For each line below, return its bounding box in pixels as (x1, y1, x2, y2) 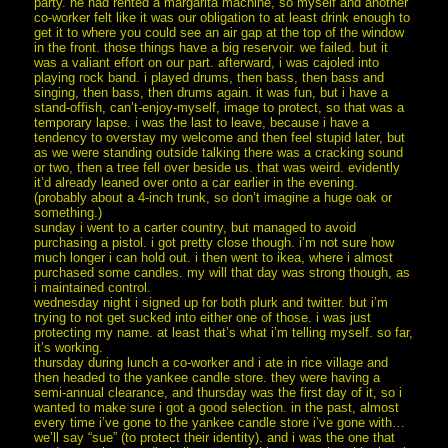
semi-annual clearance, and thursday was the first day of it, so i (34, 384, 403, 400)
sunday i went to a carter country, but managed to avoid (34, 219, 357, 235)
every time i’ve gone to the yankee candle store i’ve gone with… (34, 414, 406, 430)
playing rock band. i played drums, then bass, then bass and (34, 69, 385, 85)
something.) (34, 204, 103, 220)
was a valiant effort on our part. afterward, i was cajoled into (34, 54, 380, 70)
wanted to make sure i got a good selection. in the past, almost (34, 399, 400, 415)
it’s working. (34, 339, 104, 355)
